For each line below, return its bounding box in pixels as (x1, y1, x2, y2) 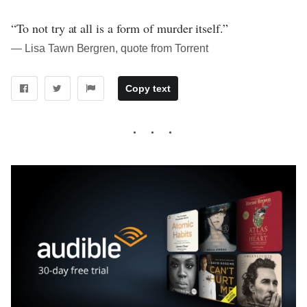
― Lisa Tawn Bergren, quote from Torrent (11, 42, 208, 54)
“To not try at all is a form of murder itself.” (11, 19, 229, 36)
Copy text (125, 83, 171, 95)
